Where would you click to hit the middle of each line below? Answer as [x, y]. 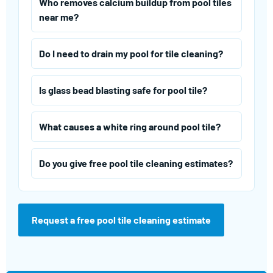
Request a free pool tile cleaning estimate [121, 220]
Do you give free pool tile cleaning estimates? [136, 163]
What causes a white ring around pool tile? [130, 127]
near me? [59, 17]
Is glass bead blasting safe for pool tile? [123, 90]
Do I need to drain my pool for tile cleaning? [131, 54]
